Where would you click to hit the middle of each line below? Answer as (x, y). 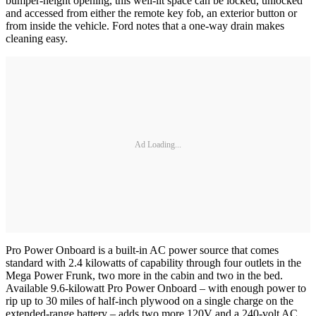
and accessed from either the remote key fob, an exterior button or (151, 13)
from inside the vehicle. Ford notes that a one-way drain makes (145, 26)
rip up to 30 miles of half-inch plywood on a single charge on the (150, 301)
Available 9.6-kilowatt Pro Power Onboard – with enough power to (156, 288)
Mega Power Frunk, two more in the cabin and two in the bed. (144, 276)
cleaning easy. (37, 39)
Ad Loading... (158, 144)
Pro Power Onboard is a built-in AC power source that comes (142, 250)
